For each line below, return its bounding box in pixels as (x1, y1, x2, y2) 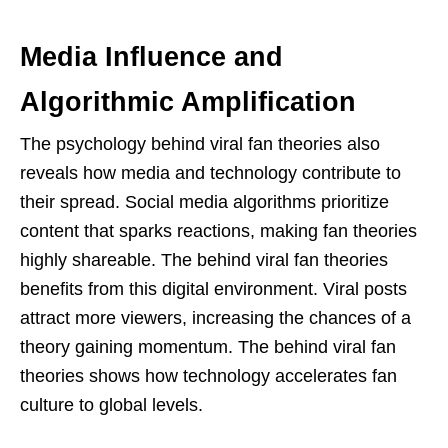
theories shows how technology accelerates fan (20, 365, 397, 386)
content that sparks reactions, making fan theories (20, 220, 417, 241)
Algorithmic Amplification (20, 86, 356, 117)
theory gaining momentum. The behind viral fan (20, 336, 396, 357)
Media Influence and (20, 41, 283, 72)
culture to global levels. (20, 394, 203, 415)
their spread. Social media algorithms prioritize (20, 191, 389, 212)
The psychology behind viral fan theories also (20, 133, 380, 154)
